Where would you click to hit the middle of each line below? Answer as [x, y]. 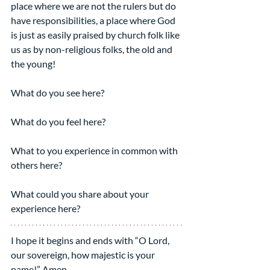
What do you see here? [58, 92]
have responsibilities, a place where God [94, 20]
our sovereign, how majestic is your [84, 254]
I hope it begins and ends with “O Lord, [91, 240]
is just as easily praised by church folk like [96, 34]
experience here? [46, 208]
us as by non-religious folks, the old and [93, 49]
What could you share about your [81, 193]
